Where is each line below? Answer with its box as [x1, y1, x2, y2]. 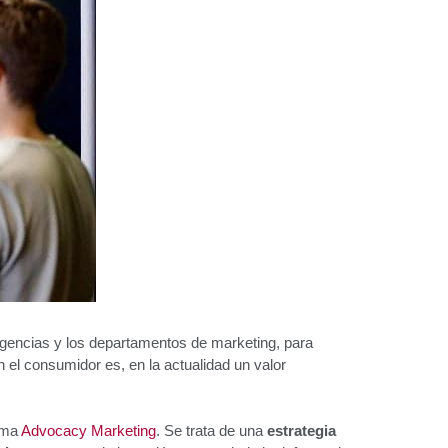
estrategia [267, 422, 336, 440]
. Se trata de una [156, 422, 267, 440]
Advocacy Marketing [21, 422, 156, 440]
